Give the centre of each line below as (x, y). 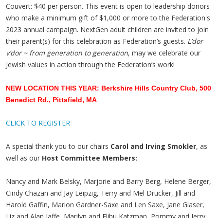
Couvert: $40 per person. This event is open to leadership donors (108, 6)
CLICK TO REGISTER (38, 123)
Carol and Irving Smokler (153, 146)
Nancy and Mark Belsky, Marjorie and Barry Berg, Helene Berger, (109, 181)
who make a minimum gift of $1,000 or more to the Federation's (108, 18)
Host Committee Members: (90, 158)
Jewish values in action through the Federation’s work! (92, 64)
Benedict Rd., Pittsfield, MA (51, 100)
